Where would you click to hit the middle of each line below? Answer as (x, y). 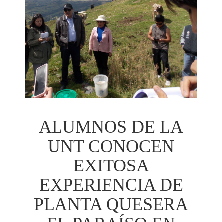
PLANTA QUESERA (111, 204)
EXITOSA (111, 166)
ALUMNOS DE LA (111, 127)
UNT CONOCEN (111, 146)
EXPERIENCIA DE (111, 185)
